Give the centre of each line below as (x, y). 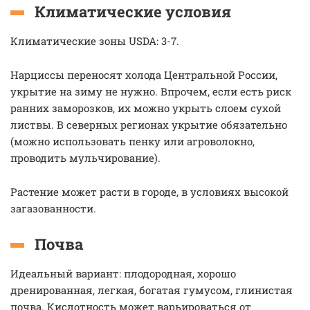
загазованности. (53, 208)
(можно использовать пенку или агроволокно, (133, 141)
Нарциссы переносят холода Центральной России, (144, 75)
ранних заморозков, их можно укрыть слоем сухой (146, 108)
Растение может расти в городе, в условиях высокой (149, 192)
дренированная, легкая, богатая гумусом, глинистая (152, 290)
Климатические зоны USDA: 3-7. (95, 41)
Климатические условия (133, 11)
